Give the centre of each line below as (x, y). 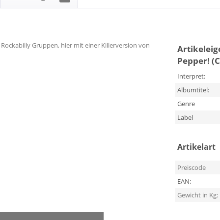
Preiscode (191, 167)
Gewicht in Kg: (197, 195)
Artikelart (196, 147)
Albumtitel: (193, 90)
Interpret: (191, 76)
